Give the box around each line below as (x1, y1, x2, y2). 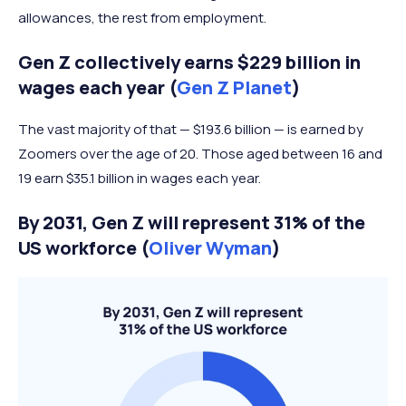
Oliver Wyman (149, 235, 272, 260)
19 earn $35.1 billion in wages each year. (18, 168, 261, 188)
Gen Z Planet (177, 74, 292, 100)
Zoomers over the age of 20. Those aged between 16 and (18, 143, 382, 163)
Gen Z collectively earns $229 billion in (18, 49, 361, 74)
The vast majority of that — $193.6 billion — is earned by (18, 119, 363, 139)
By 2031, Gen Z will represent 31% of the (18, 209, 365, 235)
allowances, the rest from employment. (18, 7, 266, 27)
